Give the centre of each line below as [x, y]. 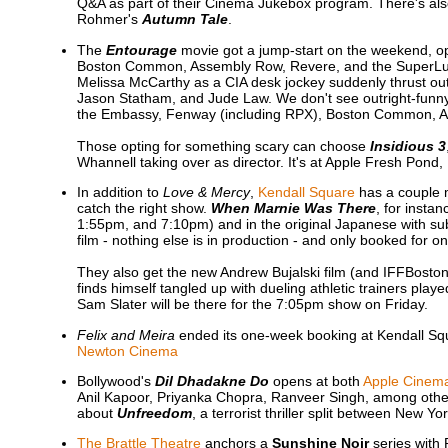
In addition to [119, 192]
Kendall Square [306, 192]
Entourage [141, 49]
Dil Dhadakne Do [211, 380]
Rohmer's [109, 19]
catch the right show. [143, 208]
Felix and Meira [125, 334]
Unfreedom [154, 412]
